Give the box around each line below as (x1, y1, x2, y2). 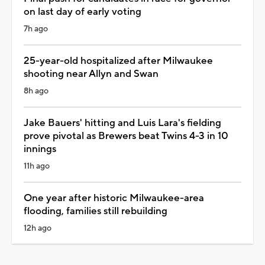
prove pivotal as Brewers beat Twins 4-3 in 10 (24, 129, 228, 143)
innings (24, 142, 56, 156)
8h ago (24, 85, 49, 96)
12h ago (24, 222, 51, 234)
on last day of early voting (24, 5, 141, 18)
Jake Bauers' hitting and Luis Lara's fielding (24, 116, 221, 130)
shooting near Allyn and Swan (24, 67, 159, 80)
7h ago (24, 23, 48, 34)
